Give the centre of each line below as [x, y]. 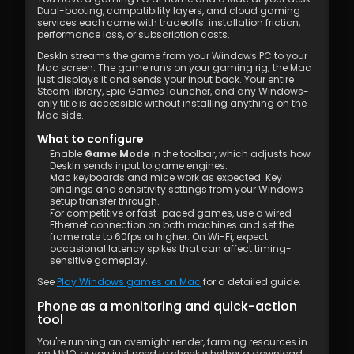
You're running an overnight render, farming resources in [172, 342]
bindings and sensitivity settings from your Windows [177, 189]
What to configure [90, 139]
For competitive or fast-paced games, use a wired [171, 213]
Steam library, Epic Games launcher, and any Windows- [173, 91]
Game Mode [117, 154]
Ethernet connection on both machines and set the [172, 225]
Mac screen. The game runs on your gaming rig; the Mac [174, 68]
